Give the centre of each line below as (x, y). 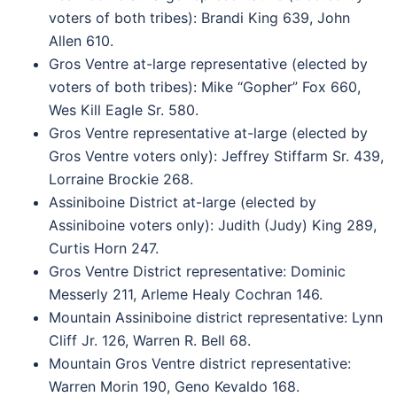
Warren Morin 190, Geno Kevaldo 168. (174, 386)
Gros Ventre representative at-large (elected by (208, 133)
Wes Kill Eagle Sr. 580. (124, 110)
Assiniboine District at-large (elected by (183, 202)
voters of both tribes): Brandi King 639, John (199, 18)
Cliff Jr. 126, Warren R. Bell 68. (150, 340)
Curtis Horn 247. (104, 248)
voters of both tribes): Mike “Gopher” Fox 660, (205, 87)
